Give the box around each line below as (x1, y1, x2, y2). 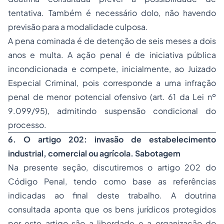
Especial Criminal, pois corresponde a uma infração (8, 77, 216, 88)
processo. (8, 119, 46, 130)
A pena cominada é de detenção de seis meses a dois (8, 35, 216, 46)
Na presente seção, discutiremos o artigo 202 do (8, 162, 216, 173)
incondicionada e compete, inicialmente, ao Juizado (8, 63, 216, 74)
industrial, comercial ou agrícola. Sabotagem (8, 148, 180, 159)
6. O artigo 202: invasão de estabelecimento (8, 134, 216, 145)
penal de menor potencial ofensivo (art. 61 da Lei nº (8, 91, 216, 102)
